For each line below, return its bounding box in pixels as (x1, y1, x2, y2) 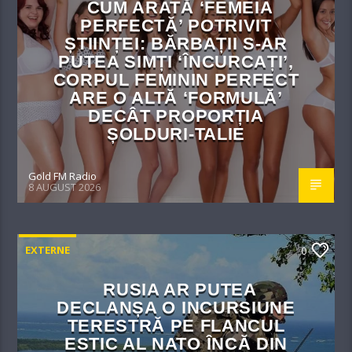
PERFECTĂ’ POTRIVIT (80, 16, 272, 36)
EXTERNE (25, 243, 71, 258)
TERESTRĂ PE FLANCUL (67, 316, 285, 336)
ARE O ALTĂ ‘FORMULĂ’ (69, 88, 283, 108)
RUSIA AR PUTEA (103, 280, 257, 300)
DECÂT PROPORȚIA (88, 106, 264, 126)
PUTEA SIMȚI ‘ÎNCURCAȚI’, (58, 52, 294, 72)
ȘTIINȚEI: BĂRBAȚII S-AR (64, 34, 288, 54)
